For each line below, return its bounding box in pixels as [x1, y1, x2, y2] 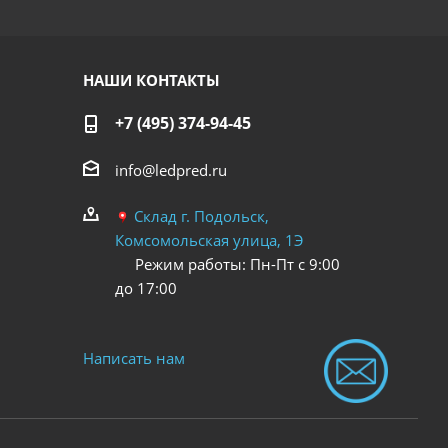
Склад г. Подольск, [133, 205, 269, 226]
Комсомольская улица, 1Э [114, 229, 303, 250]
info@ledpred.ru [114, 159, 227, 180]
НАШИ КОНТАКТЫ [82, 69, 220, 90]
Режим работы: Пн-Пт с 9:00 [114, 253, 340, 274]
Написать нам [82, 347, 185, 368]
